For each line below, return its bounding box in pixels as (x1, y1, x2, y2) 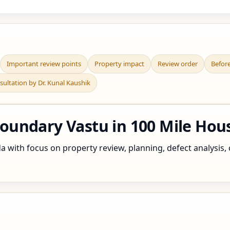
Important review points (7, 59, 81, 68)
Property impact (94, 59, 144, 68)
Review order (158, 59, 198, 68)
